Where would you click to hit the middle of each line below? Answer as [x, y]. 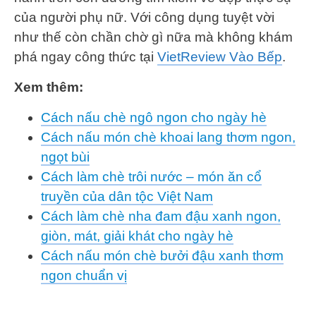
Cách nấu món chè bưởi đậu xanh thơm [162, 256]
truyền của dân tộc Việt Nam [127, 197]
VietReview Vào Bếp [220, 57]
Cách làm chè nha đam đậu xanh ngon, [161, 217]
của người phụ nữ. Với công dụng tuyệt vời [144, 18]
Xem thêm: [49, 87]
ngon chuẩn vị [84, 276]
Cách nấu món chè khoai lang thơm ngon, [168, 138]
